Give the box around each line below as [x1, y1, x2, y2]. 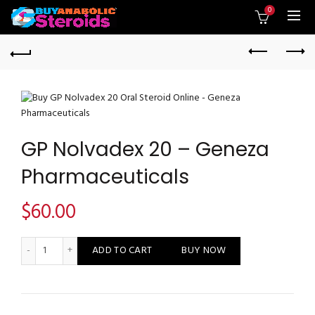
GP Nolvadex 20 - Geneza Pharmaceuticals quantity [48, 236, 266, 252]
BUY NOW [181, 243, 226, 259]
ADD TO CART [92, 243, 153, 259]
